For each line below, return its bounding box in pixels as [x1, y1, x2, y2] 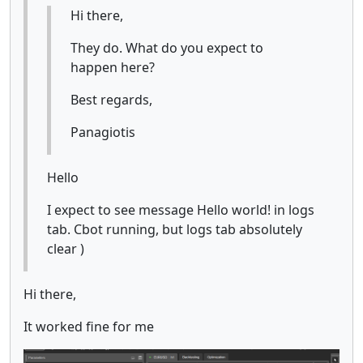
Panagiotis [70, 122, 135, 141]
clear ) [47, 239, 84, 258]
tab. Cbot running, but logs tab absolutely [47, 220, 302, 238]
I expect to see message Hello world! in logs [47, 200, 314, 219]
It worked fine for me [23, 317, 157, 335]
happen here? [70, 58, 155, 76]
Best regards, [70, 90, 152, 109]
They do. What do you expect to [70, 38, 263, 57]
